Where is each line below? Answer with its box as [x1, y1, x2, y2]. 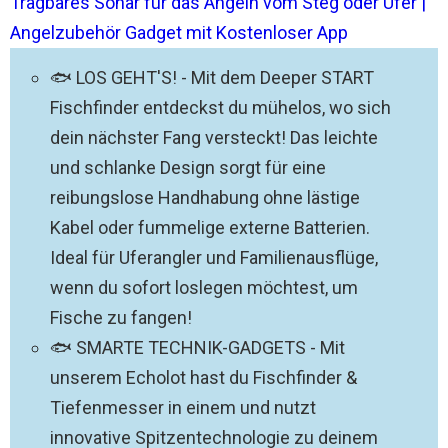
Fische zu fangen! [50, 307, 192, 328]
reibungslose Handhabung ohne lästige [50, 187, 360, 208]
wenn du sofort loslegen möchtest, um [50, 277, 358, 298]
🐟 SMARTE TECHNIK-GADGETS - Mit [50, 337, 345, 358]
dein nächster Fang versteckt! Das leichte [50, 127, 378, 148]
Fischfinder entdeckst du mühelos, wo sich [50, 97, 391, 118]
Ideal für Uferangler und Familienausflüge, [50, 247, 378, 268]
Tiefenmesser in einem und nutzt [50, 397, 316, 418]
